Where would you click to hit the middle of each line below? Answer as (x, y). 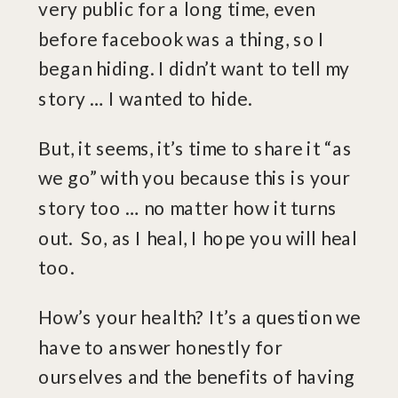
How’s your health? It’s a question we (199, 317)
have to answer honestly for (160, 347)
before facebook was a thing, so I (182, 38)
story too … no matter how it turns (188, 208)
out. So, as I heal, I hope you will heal (198, 237)
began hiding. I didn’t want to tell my (194, 68)
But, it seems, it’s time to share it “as (195, 148)
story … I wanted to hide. (147, 98)
